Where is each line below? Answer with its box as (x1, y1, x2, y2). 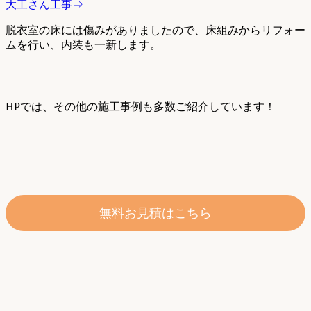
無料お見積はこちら (99, 205, 212, 220)
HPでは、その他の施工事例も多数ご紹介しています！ (6, 100, 276, 112)
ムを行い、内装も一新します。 (6, 38, 161, 51)
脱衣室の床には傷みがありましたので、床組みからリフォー (6, 24, 305, 36)
